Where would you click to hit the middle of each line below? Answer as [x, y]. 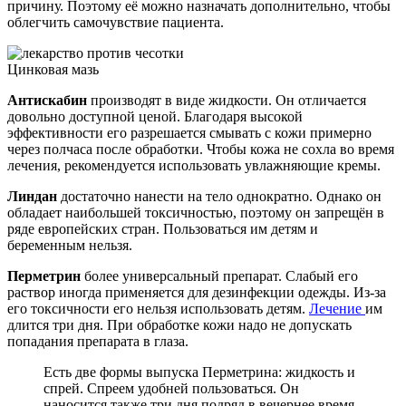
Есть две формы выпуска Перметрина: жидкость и [199, 372]
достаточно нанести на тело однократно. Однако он [219, 197]
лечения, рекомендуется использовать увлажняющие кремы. [194, 166]
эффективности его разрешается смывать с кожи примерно [189, 133]
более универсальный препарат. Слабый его [219, 276]
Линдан [32, 197]
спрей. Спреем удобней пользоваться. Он [171, 389]
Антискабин [47, 101]
